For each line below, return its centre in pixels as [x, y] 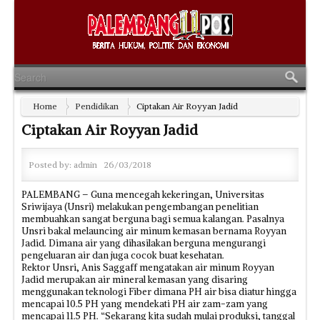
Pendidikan [97, 106]
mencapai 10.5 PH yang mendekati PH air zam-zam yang [145, 304]
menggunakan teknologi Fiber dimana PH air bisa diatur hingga [159, 292]
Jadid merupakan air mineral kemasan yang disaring [135, 280]
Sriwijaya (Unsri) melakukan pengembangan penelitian [140, 207]
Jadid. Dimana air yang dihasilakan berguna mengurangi [144, 243]
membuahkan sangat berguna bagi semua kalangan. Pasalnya [153, 219]
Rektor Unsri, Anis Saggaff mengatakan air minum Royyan [148, 267]
